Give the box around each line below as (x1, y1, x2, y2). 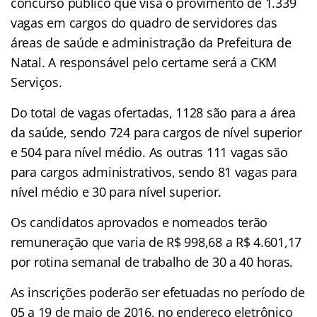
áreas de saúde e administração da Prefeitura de (11, 33, 292, 51)
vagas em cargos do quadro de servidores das (11, 13, 277, 31)
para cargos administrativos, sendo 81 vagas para (11, 163, 298, 180)
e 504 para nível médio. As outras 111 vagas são (11, 143, 288, 161)
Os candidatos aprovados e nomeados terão (11, 213, 268, 231)
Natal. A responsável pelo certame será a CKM (11, 53, 277, 71)
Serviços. (11, 73, 62, 91)
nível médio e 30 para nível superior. (11, 183, 222, 200)
